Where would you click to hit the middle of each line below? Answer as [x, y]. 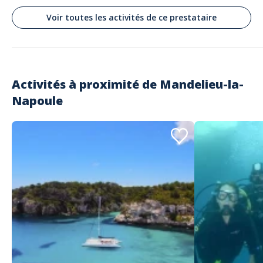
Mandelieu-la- [202, 84]
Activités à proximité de [86, 84]
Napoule [37, 101]
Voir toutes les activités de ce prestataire [131, 17]
